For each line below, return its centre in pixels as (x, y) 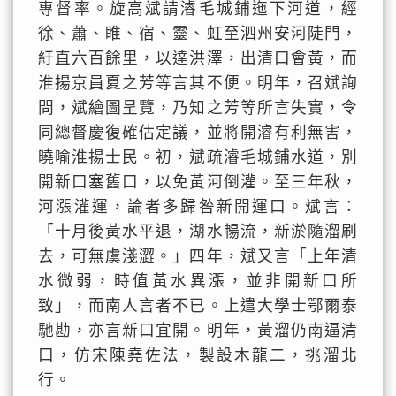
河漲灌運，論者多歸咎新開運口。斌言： (198, 207)
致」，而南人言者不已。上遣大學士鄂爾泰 (198, 306)
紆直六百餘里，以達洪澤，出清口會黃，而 (198, 58)
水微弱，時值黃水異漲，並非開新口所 (198, 281)
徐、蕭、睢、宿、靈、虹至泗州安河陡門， (198, 34)
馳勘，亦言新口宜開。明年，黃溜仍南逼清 (198, 331)
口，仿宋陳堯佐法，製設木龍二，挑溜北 (198, 355)
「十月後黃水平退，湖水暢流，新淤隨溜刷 (198, 232)
